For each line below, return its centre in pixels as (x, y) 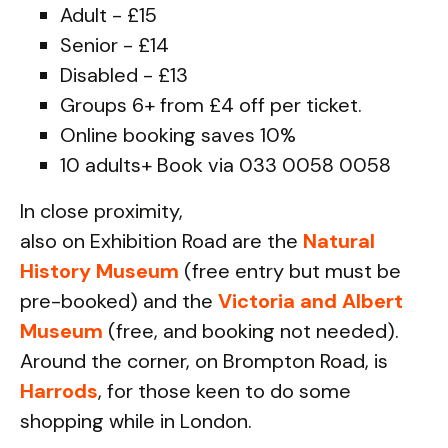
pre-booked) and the (119, 301)
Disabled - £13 (124, 75)
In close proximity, (101, 211)
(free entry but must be (290, 271)
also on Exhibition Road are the (161, 241)
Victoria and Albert (310, 301)
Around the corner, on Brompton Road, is (204, 361)
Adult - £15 (108, 15)
